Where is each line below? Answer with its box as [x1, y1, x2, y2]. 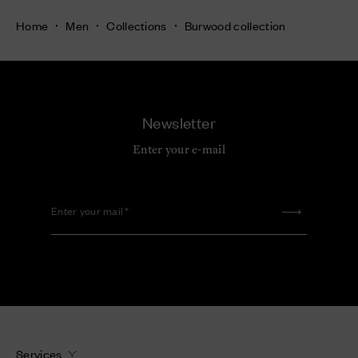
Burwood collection [184, 17, 286, 34]
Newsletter [141, 112, 217, 132]
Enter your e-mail [133, 142, 225, 157]
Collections [106, 17, 167, 34]
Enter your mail [51, 203, 124, 218]
